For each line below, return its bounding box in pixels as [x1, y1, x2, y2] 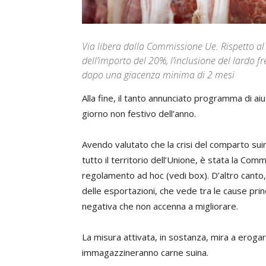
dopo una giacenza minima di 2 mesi [82, 68, 235, 81]
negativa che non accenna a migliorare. [82, 200, 238, 212]
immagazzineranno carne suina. [82, 246, 208, 258]
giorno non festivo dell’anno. [82, 107, 196, 119]
